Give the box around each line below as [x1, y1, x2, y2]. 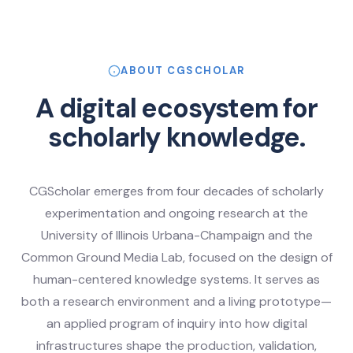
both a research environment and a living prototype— [21, 293, 332, 310]
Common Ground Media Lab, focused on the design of [20, 249, 333, 266]
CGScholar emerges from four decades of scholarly [29, 183, 324, 200]
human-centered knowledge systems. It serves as [33, 271, 320, 288]
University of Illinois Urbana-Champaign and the [40, 227, 313, 244]
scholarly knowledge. [47, 120, 306, 156]
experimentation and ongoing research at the [45, 205, 308, 222]
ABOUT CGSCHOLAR [121, 64, 245, 78]
